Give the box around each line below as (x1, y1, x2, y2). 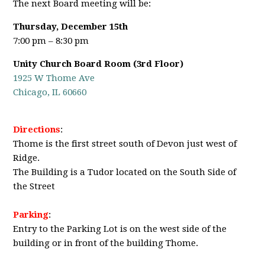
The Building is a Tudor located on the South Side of (13, 166, 237, 177)
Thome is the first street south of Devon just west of (13, 138, 237, 149)
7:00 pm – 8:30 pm (13, 35, 89, 46)
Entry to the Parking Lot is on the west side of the (13, 223, 227, 234)
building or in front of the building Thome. (13, 237, 199, 248)
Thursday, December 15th (13, 21, 128, 32)
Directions (13, 124, 61, 135)
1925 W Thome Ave (13, 72, 95, 83)
